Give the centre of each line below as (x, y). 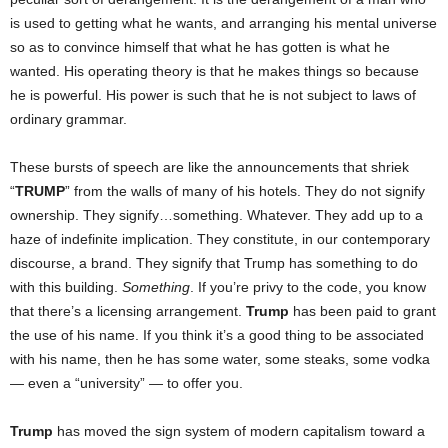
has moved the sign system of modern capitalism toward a (239, 431)
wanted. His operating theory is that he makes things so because (214, 71)
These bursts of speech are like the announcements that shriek (209, 167)
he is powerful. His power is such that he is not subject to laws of (213, 95)
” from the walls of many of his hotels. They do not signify (245, 191)
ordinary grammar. (68, 119)
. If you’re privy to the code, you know (308, 287)
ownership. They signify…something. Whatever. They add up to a (216, 215)
